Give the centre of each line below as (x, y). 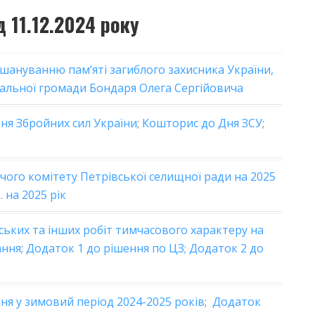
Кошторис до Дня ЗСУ (202, 123)
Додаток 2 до (226, 248)
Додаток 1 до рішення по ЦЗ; (108, 248)
